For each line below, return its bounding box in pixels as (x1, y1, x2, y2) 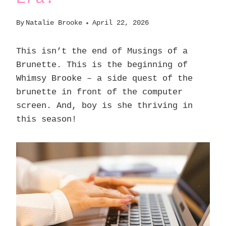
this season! (16, 115, 77, 125)
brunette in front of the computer (16, 87, 183, 97)
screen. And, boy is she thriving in (16, 101, 193, 111)
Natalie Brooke (26, 19, 83, 27)
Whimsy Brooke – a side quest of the (16, 74, 193, 84)
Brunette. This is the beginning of (16, 60, 188, 70)
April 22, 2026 (92, 19, 149, 27)
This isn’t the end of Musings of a (16, 46, 188, 56)
